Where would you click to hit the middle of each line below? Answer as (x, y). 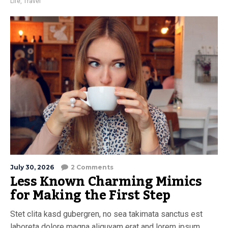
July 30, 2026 (32, 167)
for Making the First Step (91, 195)
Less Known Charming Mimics (106, 182)
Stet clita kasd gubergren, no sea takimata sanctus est (106, 214)
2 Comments (92, 167)
